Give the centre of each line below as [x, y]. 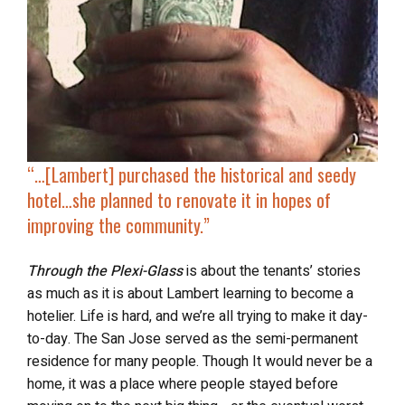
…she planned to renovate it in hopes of [196, 200]
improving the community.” [118, 225]
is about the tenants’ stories [272, 271]
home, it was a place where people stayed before [183, 384]
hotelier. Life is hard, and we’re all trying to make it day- [198, 316]
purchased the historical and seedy [237, 174]
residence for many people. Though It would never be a [200, 362]
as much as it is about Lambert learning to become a [190, 294]
